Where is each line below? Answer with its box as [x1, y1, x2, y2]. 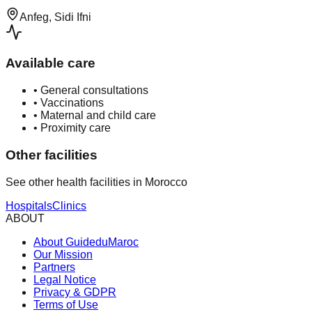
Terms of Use [33, 298, 98, 311]
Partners [33, 260, 75, 273]
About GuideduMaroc [33, 235, 139, 248]
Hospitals [6, 199, 52, 212]
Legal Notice [33, 273, 96, 286]
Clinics [52, 199, 86, 212]
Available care [6, 56, 95, 71]
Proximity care [40, 122, 111, 134]
